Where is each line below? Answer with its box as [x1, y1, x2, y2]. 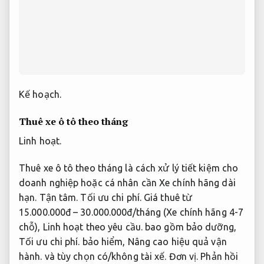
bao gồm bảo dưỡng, [142, 221, 236, 232]
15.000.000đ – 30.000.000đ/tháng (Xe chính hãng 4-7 [19, 206, 243, 217]
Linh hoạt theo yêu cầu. [42, 221, 143, 232]
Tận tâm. [39, 192, 78, 203]
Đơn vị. [169, 250, 199, 262]
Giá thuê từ [141, 192, 193, 203]
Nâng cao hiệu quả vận [127, 236, 227, 247]
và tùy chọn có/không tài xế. [42, 250, 169, 262]
